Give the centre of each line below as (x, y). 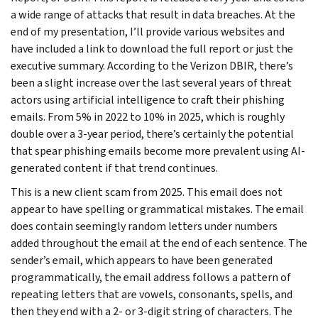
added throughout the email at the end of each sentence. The (159, 243)
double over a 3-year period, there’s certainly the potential (152, 133)
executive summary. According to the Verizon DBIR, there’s (152, 65)
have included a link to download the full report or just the (152, 48)
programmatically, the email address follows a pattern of (151, 277)
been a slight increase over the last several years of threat (151, 82)
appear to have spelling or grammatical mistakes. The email (157, 209)
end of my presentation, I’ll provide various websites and (148, 31)
